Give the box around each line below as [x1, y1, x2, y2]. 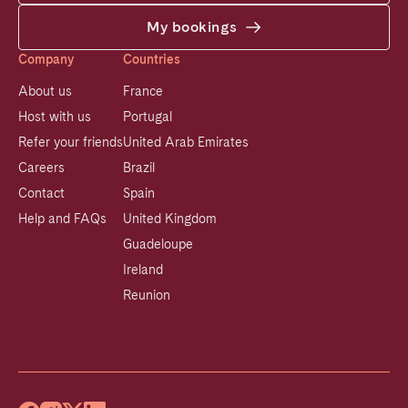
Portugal [123, 109, 172, 125]
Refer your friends [18, 135, 123, 150]
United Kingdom [123, 211, 217, 227]
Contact [18, 186, 65, 201]
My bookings [147, 18, 238, 36]
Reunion [123, 288, 170, 303]
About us [18, 84, 72, 99]
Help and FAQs [18, 211, 107, 227]
